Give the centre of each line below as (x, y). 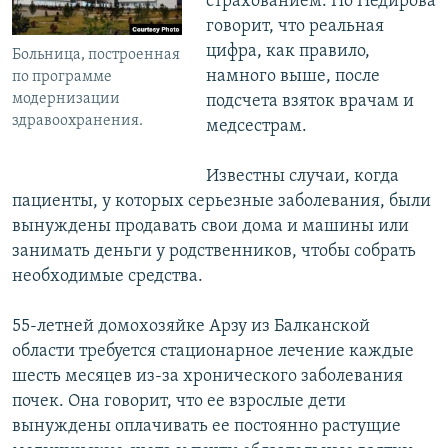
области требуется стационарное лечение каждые (213, 351)
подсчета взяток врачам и (309, 101)
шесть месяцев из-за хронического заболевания (207, 376)
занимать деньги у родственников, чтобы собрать (214, 251)
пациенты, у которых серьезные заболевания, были (221, 201)
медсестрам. (256, 126)
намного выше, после (292, 76)
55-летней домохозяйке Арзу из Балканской (191, 326)
